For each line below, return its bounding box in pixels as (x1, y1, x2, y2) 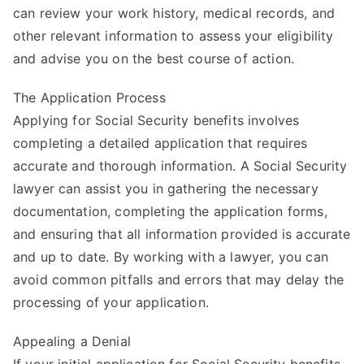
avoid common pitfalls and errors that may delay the (13, 271, 344, 288)
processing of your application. (13, 293, 209, 310)
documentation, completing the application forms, (13, 202, 327, 219)
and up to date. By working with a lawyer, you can (13, 248, 328, 265)
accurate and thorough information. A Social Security (13, 157, 348, 174)
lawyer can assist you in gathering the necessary (13, 180, 318, 197)
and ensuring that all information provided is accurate (13, 225, 351, 242)
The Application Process (13, 89, 166, 106)
